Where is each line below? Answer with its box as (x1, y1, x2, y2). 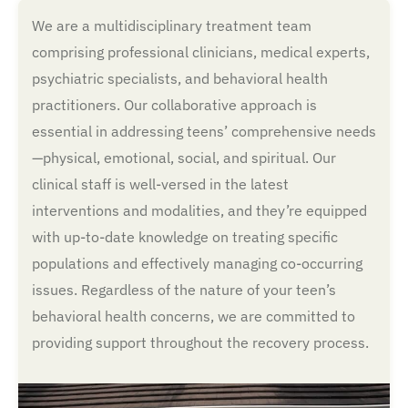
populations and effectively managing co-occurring (32, 254, 362, 273)
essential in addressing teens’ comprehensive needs (32, 122, 376, 141)
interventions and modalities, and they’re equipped (32, 201, 367, 220)
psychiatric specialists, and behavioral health (32, 69, 328, 88)
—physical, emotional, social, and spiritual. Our (32, 148, 336, 168)
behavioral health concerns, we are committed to (32, 307, 355, 326)
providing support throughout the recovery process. (32, 333, 369, 352)
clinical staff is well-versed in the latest (32, 175, 289, 194)
